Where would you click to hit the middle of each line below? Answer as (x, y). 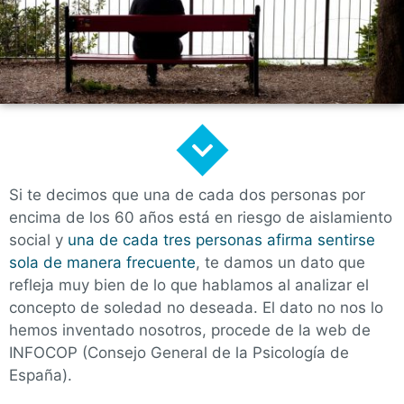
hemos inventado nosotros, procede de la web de (190, 330)
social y (38, 239)
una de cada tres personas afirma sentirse (221, 239)
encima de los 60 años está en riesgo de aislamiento (201, 217)
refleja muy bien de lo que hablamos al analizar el (189, 285)
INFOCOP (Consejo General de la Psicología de (179, 352)
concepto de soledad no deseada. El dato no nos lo (196, 307)
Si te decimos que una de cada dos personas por (187, 194)
